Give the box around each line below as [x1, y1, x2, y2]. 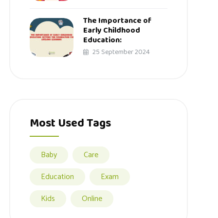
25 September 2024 [91, 46, 150, 57]
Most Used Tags [30, 114, 111, 133]
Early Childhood [83, 24, 141, 36]
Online [82, 192, 103, 205]
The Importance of [83, 14, 152, 27]
